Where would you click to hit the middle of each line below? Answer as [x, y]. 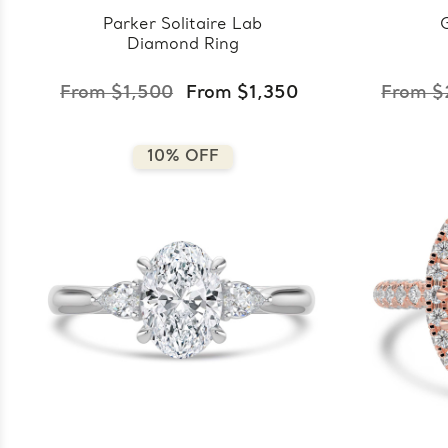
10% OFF [182, 156]
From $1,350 [242, 93]
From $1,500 [117, 93]
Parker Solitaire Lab [183, 24]
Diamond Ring [182, 44]
